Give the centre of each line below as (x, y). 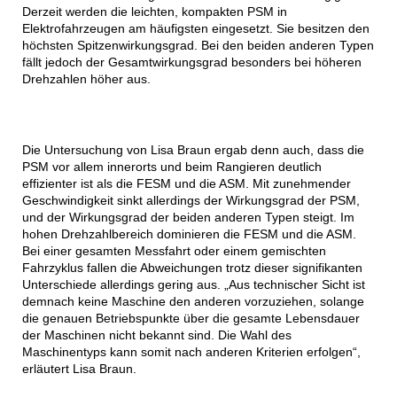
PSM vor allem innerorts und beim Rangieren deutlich (171, 167)
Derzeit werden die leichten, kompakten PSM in (154, 12)
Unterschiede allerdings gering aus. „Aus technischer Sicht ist (193, 285)
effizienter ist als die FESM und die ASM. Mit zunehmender (186, 184)
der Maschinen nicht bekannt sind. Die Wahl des (156, 335)
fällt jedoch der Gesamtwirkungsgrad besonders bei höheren (191, 62)
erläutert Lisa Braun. (79, 369)
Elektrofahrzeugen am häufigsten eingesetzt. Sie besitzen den (195, 29)
